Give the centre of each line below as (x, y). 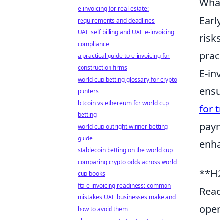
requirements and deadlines (116, 20)
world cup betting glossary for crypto (127, 79)
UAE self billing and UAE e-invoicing (126, 32)
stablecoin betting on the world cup (125, 150)
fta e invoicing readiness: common (124, 185)
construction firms (102, 68)
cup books (91, 174)
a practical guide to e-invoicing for (124, 56)
